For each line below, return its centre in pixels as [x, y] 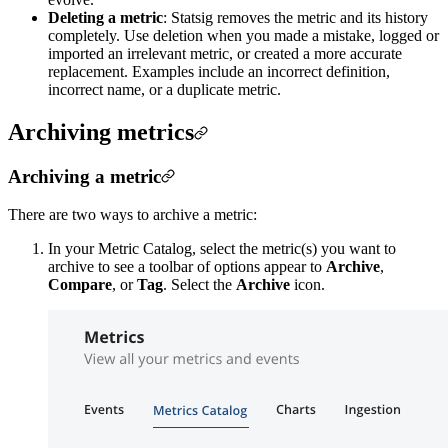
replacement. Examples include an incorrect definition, [219, 71]
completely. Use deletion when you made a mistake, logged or [243, 35]
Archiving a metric [84, 176]
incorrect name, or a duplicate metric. [164, 89]
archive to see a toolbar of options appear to [187, 267]
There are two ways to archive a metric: [132, 215]
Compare [80, 285]
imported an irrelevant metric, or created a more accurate [225, 53]
